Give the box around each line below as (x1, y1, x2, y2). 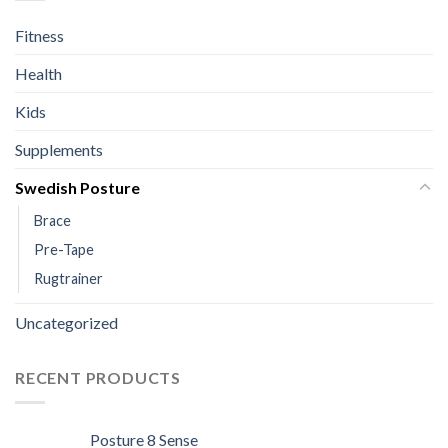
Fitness (15, 26, 64, 46)
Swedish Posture (15, 178, 140, 198)
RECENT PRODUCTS (15, 368, 181, 388)
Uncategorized (15, 313, 118, 333)
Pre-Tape (34, 241, 94, 259)
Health (15, 64, 62, 84)
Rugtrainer (34, 270, 103, 288)
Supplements (15, 140, 103, 160)
